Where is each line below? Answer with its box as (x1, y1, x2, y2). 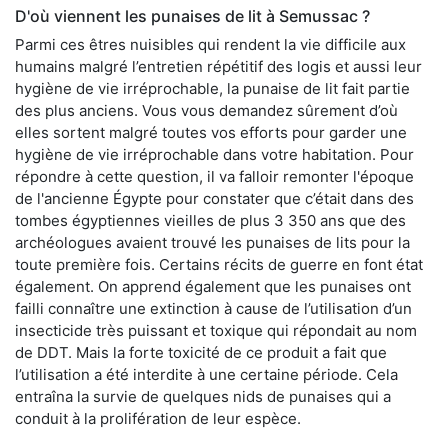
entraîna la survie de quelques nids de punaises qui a (15, 387, 391, 407)
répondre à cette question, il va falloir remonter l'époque (15, 167, 414, 187)
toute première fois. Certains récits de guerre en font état (15, 255, 423, 275)
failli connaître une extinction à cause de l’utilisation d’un (15, 299, 412, 319)
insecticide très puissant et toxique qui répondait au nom (15, 321, 417, 341)
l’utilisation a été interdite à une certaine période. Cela (15, 365, 398, 385)
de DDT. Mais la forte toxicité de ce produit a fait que (15, 343, 387, 363)
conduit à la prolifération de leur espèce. (15, 409, 301, 429)
